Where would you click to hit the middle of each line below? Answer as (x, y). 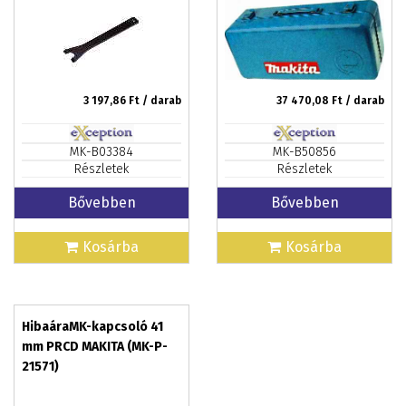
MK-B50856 (304, 152)
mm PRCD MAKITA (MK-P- (95, 347)
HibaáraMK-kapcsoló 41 (92, 327)
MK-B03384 (101, 152)
